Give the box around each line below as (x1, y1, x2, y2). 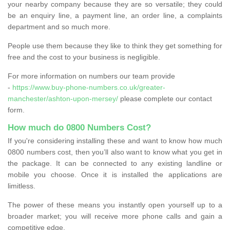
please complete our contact (118, 94, 212, 103)
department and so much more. (8, 22, 110, 31)
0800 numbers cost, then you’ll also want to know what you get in (8, 147, 222, 156)
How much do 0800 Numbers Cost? (8, 122, 151, 132)
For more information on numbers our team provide (8, 71, 175, 80)
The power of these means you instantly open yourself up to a (8, 200, 222, 209)
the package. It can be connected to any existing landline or (8, 159, 222, 167)
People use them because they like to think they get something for (8, 41, 222, 50)
